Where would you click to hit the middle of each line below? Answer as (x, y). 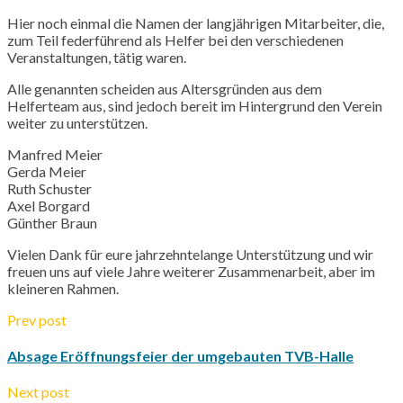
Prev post (37, 319)
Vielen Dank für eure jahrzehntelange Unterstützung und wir (190, 254)
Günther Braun (52, 222)
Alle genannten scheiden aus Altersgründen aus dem (165, 88)
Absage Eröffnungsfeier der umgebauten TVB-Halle (180, 356)
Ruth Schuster (49, 188)
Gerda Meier (47, 171)
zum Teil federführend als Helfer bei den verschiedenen (175, 40)
